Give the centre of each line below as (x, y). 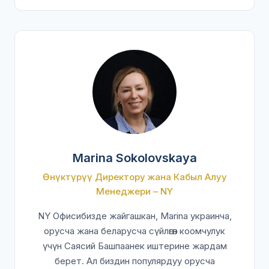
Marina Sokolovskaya (134, 158)
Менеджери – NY (134, 191)
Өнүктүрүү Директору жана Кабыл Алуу (134, 177)
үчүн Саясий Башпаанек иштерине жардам (134, 246)
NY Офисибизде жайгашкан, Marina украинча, (134, 216)
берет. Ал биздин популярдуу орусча (134, 261)
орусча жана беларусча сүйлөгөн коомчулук (134, 231)
